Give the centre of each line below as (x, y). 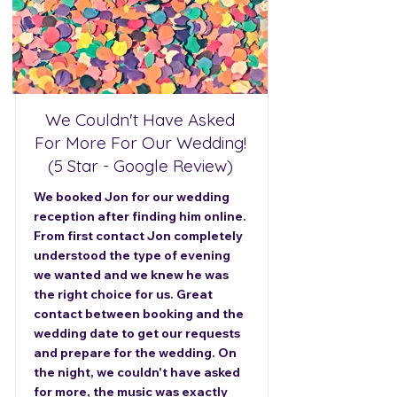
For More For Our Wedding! (140, 143)
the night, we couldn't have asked (137, 372)
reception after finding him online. (140, 216)
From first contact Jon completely (138, 236)
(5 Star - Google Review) (140, 166)
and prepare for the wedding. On (135, 353)
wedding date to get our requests (137, 333)
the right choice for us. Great (123, 294)
